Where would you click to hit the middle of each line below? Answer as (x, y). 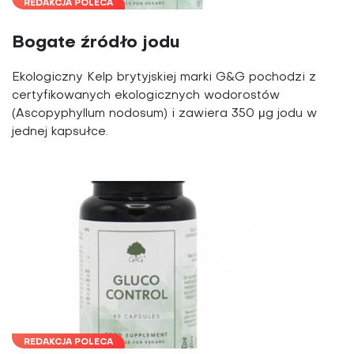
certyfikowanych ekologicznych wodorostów (146, 95)
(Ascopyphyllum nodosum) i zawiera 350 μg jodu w (164, 113)
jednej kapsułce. (60, 132)
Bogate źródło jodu (96, 43)
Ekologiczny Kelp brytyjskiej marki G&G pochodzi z (164, 77)
